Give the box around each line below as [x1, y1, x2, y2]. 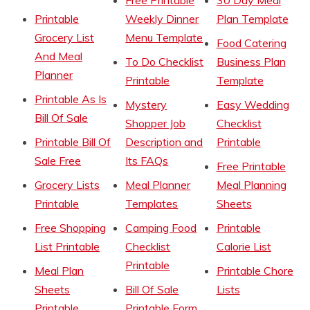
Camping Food [125, 220, 197, 235]
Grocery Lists [35, 177, 100, 192]
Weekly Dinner [125, 11, 199, 26]
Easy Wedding [216, 97, 289, 111]
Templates [125, 196, 179, 210]
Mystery [125, 97, 167, 111]
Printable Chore [216, 263, 293, 277]
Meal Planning [216, 177, 286, 192]
